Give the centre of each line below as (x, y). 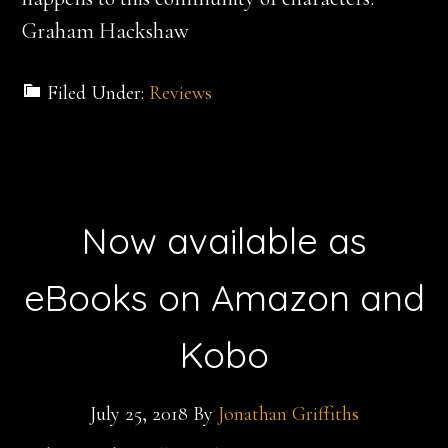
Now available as (224, 240)
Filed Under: (98, 93)
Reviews (181, 93)
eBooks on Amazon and (224, 297)
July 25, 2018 (138, 414)
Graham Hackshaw (106, 31)
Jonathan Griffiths (288, 414)
